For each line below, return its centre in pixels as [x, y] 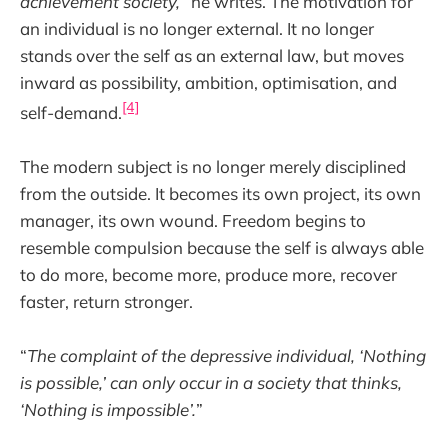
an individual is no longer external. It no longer [197, 28]
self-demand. [71, 112]
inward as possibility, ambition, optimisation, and [208, 82]
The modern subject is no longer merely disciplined [213, 166]
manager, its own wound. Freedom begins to [193, 220]
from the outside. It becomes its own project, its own [220, 193]
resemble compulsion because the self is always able [222, 247]
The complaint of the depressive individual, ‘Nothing [226, 355]
